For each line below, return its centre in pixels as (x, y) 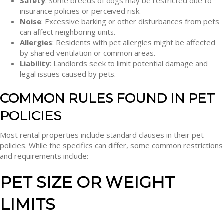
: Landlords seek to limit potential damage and (129, 63)
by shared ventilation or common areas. (88, 53)
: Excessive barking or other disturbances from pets (130, 21)
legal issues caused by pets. (68, 74)
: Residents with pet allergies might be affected (134, 42)
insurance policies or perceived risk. (80, 11)
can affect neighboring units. (68, 32)
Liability (35, 63)
